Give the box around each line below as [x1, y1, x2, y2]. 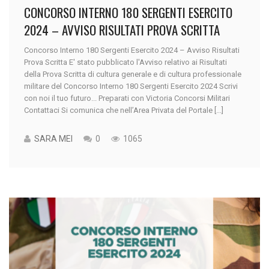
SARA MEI [34, 134, 73, 144]
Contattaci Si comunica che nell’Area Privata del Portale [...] [24, 106, 223, 115]
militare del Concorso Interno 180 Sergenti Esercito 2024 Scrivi [24, 82, 238, 91]
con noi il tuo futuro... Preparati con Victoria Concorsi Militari [24, 94, 230, 103]
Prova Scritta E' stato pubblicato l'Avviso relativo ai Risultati [24, 58, 227, 67]
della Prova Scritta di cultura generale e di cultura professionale [24, 70, 241, 79]
